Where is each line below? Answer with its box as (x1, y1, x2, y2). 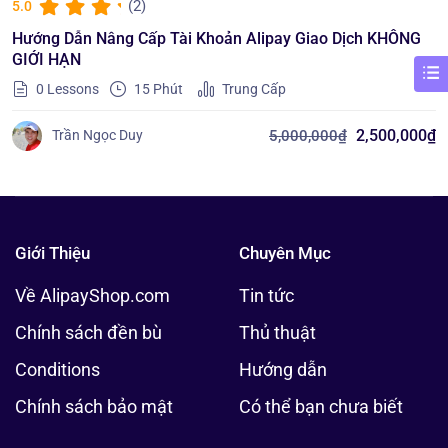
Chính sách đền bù (15, 321, 162, 343)
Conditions (15, 358, 100, 380)
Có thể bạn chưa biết (239, 395, 403, 417)
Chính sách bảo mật (15, 395, 173, 417)
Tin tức (239, 284, 294, 306)
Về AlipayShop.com (15, 284, 170, 306)
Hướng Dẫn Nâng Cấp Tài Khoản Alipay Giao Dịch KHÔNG (12, 28, 421, 48)
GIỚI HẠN (12, 49, 81, 69)
